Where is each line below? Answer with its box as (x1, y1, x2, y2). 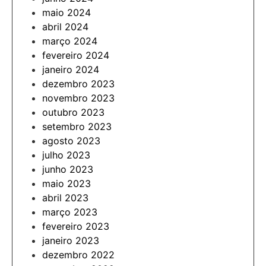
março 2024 (42, 34, 97, 47)
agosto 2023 (42, 134, 100, 147)
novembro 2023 (42, 91, 115, 104)
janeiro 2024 (42, 63, 99, 75)
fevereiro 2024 (42, 49, 109, 61)
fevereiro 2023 (42, 220, 109, 232)
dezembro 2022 (42, 248, 115, 261)
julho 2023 (42, 148, 90, 161)
